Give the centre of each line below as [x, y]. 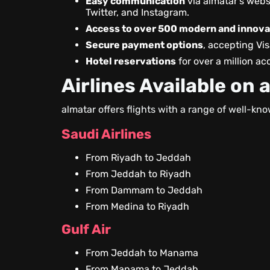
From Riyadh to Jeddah [139, 158]
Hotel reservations [131, 61]
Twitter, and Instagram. [138, 12]
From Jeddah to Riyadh [139, 174]
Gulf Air [86, 229]
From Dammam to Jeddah [144, 190]
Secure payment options [145, 45]
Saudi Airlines [107, 134]
